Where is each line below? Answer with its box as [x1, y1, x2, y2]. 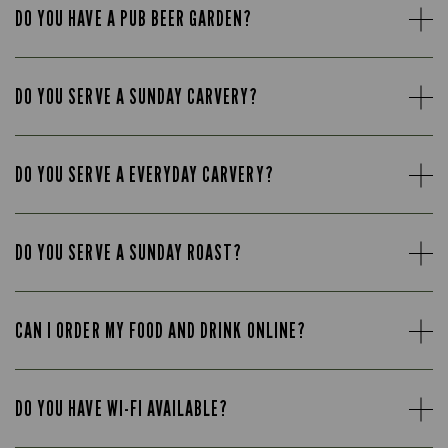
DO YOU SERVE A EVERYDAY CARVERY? [15, 162, 274, 187]
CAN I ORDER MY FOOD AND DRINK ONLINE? [15, 318, 306, 343]
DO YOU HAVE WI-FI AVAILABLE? [15, 396, 229, 421]
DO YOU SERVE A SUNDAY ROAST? [15, 240, 243, 265]
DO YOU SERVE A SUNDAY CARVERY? [15, 84, 259, 109]
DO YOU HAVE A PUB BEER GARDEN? [15, 6, 253, 31]
